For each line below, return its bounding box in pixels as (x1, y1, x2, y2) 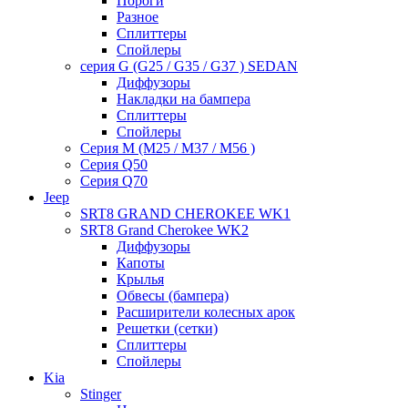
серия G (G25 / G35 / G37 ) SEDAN (80, 57, 298, 74)
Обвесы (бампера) (117, 287, 229, 303)
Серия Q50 (80, 156, 148, 172)
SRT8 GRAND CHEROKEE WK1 (80, 205, 291, 221)
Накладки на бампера (117, 90, 250, 107)
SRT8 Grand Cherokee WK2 (80, 221, 249, 238)
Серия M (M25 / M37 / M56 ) (80, 139, 255, 156)
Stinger (80, 385, 121, 402)
